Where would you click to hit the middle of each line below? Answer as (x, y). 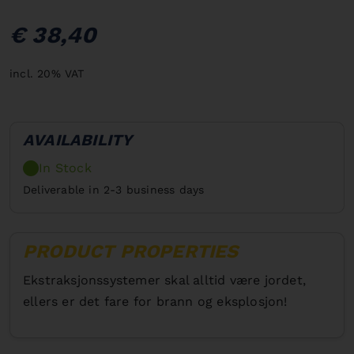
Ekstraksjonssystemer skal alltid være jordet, (165, 280)
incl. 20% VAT (47, 73)
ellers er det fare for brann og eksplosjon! (155, 301)
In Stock (65, 168)
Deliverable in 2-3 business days (114, 189)
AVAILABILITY (78, 139)
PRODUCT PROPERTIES (131, 251)
